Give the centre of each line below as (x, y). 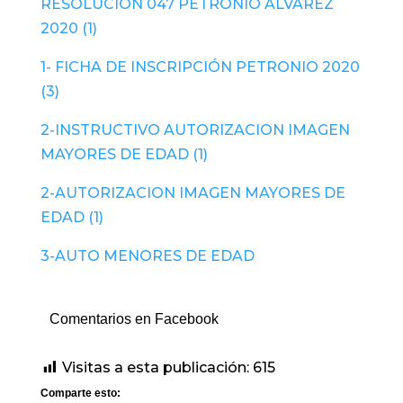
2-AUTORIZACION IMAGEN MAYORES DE (193, 193)
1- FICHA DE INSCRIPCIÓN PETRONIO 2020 (200, 67)
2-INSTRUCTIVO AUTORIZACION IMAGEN (195, 130)
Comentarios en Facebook (134, 319)
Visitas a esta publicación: (155, 367)
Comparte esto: (80, 393)
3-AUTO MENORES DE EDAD (147, 256)
